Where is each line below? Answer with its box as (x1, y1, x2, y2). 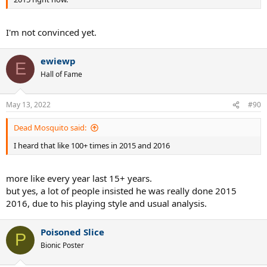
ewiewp (41, 54, 76, 67)
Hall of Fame (41, 69, 82, 79)
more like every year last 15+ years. (6, 172, 152, 184)
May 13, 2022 (6, 100, 51, 110)
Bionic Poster (41, 240, 84, 250)
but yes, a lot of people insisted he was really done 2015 (6, 184, 237, 197)
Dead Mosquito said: (14, 122, 86, 133)
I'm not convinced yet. (6, 26, 97, 38)
